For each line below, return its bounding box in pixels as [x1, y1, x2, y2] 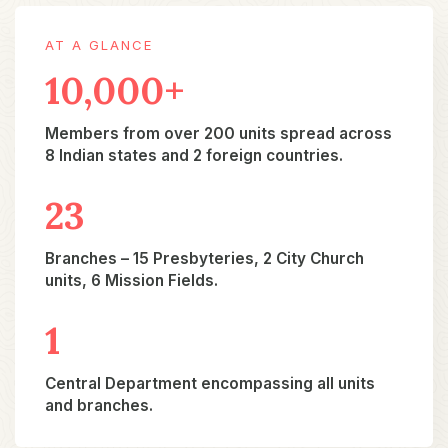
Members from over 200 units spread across [45, 123, 392, 143]
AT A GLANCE [45, 37, 153, 53]
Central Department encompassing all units [45, 373, 375, 393]
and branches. [45, 395, 153, 415]
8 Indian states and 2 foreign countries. [45, 145, 343, 165]
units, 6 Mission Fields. [45, 270, 218, 290]
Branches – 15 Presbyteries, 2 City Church [45, 248, 364, 268]
